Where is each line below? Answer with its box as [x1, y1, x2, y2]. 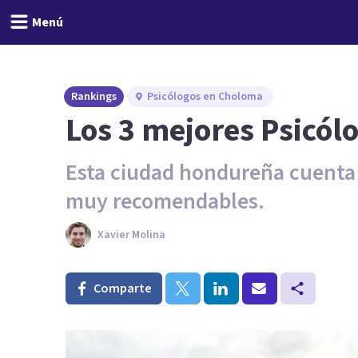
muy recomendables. [66, 185, 265, 217]
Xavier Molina [97, 227, 165, 243]
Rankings [71, 89, 117, 105]
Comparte [93, 280, 152, 297]
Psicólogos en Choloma [147, 89, 263, 105]
